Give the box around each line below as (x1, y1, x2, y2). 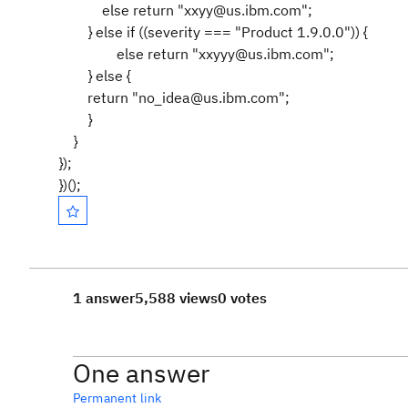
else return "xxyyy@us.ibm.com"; (117, 45, 334, 63)
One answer (73, 356, 209, 390)
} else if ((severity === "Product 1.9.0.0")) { (58, 23, 372, 41)
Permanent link (73, 390, 162, 406)
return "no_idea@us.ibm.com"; (58, 88, 290, 107)
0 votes (218, 289, 267, 307)
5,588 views (135, 289, 218, 307)
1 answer (73, 289, 135, 307)
